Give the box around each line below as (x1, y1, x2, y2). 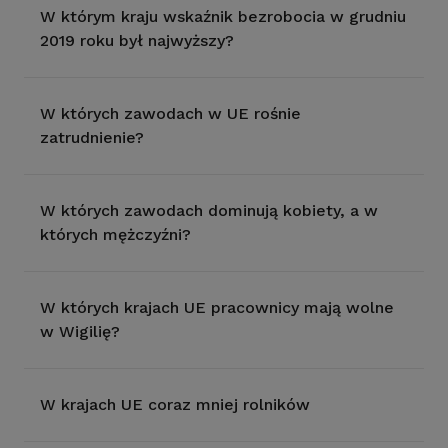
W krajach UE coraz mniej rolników (40, 395, 310, 414)
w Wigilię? (40, 322, 120, 341)
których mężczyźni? (40, 225, 191, 244)
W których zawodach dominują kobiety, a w (40, 201, 378, 220)
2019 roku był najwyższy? (40, 31, 234, 50)
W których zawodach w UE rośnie (40, 104, 301, 123)
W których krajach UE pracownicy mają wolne (40, 298, 394, 317)
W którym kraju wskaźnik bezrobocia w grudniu (40, 7, 406, 26)
